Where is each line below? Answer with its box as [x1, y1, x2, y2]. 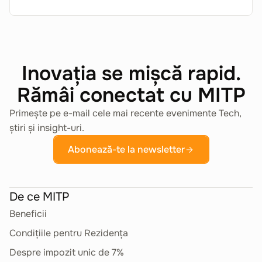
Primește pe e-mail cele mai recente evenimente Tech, [9, 107, 242, 119]
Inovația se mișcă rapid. [21, 61, 241, 86]
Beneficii [9, 208, 47, 220]
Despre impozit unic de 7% [9, 246, 124, 258]
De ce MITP [9, 189, 70, 204]
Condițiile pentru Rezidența [9, 227, 128, 239]
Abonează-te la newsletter [68, 143, 185, 156]
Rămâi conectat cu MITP [16, 82, 246, 108]
